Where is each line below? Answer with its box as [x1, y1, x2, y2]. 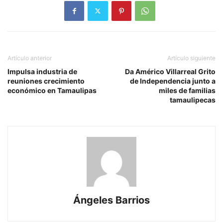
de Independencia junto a [130, 76, 216, 85]
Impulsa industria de [7, 67, 77, 76]
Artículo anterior [7, 54, 52, 62]
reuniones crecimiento [7, 76, 85, 85]
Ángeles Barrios [73, 194, 150, 206]
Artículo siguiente [167, 54, 216, 62]
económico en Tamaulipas [7, 86, 97, 95]
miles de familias [159, 86, 216, 95]
